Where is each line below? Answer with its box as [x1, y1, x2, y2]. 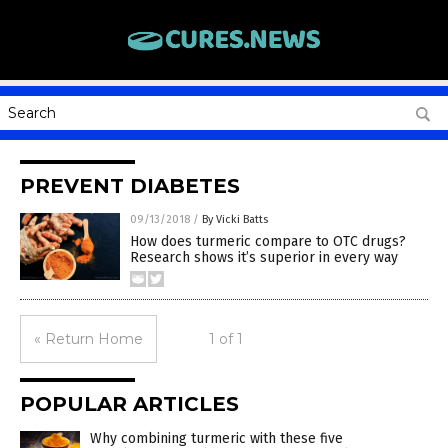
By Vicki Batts [202, 213, 268, 226]
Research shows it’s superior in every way [130, 249, 398, 266]
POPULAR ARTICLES [20, 392, 239, 416]
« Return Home [34, 330, 143, 348]
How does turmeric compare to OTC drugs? [130, 233, 406, 250]
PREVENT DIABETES [20, 174, 240, 198]
